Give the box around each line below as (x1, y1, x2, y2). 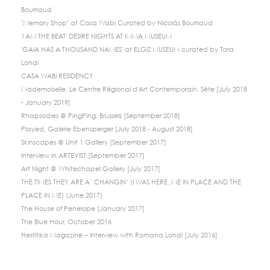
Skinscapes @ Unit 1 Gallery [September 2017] (21, 139, 166, 146)
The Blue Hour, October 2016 (21, 219, 111, 225)
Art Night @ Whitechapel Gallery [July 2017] (21, 166, 160, 172)
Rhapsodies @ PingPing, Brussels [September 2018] (21, 113, 180, 119)
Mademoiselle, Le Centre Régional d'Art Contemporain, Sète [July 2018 (21, 86, 247, 93)
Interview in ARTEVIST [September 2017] (21, 152, 145, 159)
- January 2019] (21, 99, 71, 106)
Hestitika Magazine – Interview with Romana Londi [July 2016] (21, 232, 218, 239)
